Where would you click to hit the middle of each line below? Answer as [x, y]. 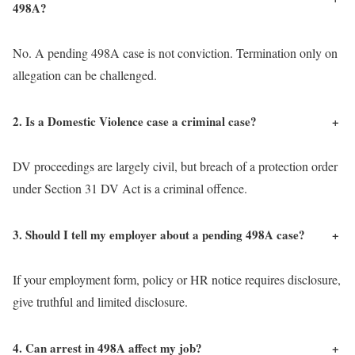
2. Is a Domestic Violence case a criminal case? [135, 121]
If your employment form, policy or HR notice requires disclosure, [177, 279]
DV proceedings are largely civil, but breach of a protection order [175, 166]
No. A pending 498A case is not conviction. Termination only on [175, 52]
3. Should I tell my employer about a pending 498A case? [159, 234]
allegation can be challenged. [85, 74]
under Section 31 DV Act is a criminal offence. [130, 188]
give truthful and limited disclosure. [100, 301]
